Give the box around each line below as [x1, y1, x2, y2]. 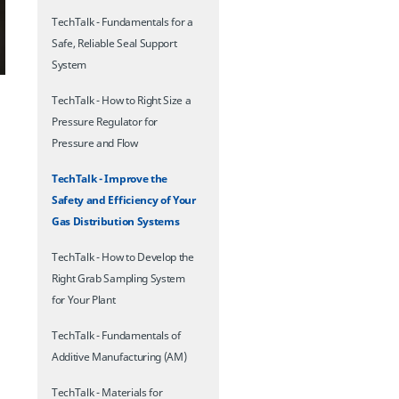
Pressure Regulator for [52, 114, 158, 130]
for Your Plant [52, 292, 116, 308]
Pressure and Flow [52, 135, 138, 151]
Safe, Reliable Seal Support [52, 36, 177, 52]
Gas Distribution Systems [52, 214, 180, 230]
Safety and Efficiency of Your [52, 192, 196, 208]
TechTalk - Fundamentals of [52, 328, 181, 344]
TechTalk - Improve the [52, 171, 167, 187]
